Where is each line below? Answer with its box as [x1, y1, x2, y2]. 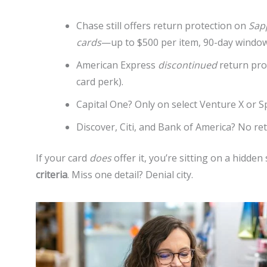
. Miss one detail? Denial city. [67, 168, 193, 182]
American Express [76, 58, 158, 72]
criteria [36, 168, 67, 182]
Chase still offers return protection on [76, 19, 249, 33]
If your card [36, 151, 89, 165]
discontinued [158, 58, 217, 72]
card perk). [76, 75, 123, 89]
